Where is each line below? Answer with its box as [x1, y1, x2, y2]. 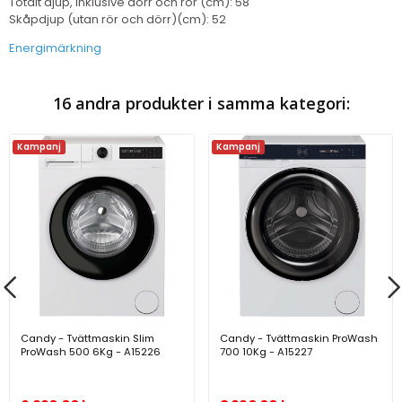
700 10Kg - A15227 [219, 345, 312, 360]
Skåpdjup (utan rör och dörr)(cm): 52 [9, 10, 226, 28]
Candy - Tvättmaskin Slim [21, 331, 155, 346]
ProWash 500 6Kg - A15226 [21, 345, 162, 360]
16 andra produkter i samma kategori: [52, 92, 350, 114]
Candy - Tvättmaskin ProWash [219, 331, 378, 346]
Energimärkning [9, 39, 101, 57]
